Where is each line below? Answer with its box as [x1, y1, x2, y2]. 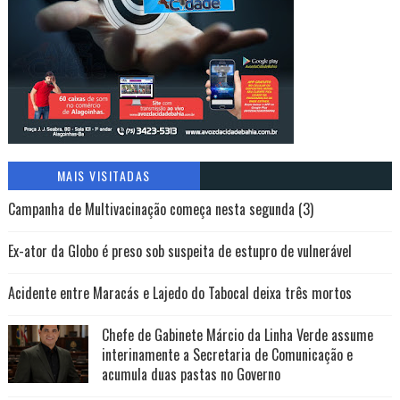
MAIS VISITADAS [56, 166, 151, 185]
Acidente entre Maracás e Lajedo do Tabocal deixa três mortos [7, 282, 352, 304]
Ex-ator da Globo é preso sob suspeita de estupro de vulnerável [7, 240, 352, 262]
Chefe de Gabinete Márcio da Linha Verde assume [101, 324, 373, 346]
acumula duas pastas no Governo [101, 363, 280, 385]
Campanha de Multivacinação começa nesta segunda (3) [7, 198, 313, 220]
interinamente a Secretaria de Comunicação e [101, 344, 353, 365]
